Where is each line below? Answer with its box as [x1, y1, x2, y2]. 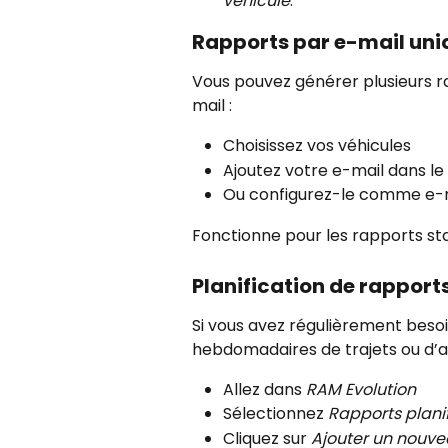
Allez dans [223, 377, 306, 401]
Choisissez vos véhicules [223, 134, 411, 158]
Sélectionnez [223, 402, 328, 426]
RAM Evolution [306, 377, 416, 401]
